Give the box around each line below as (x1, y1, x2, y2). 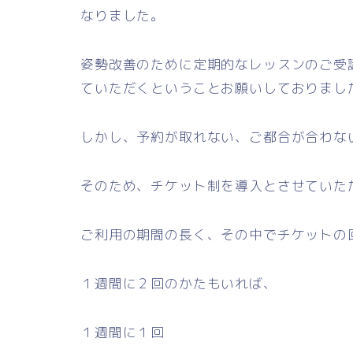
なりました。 (80, 6, 165, 25)
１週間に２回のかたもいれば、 (80, 274, 277, 293)
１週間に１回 (80, 323, 165, 342)
